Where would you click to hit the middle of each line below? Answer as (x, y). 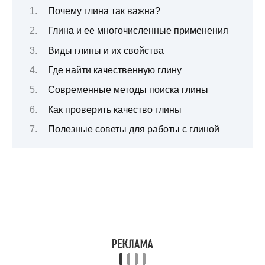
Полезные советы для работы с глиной (133, 130)
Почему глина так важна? (104, 11)
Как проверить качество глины (114, 109)
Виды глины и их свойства (106, 50)
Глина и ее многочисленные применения (138, 31)
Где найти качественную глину (114, 70)
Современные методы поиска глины (128, 90)
